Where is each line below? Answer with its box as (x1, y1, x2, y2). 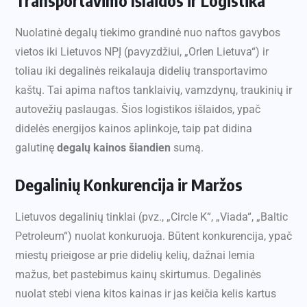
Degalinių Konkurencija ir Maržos (15, 174, 243, 195)
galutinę (15, 141, 57, 155)
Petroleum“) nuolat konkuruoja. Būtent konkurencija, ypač (15, 230, 292, 243)
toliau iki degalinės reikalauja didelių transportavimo (15, 64, 267, 78)
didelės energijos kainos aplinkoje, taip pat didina (15, 122, 252, 136)
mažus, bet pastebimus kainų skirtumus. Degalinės (15, 268, 261, 282)
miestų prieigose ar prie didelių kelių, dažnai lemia (15, 249, 255, 262)
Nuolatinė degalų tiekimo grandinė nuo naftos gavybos (15, 26, 280, 40)
